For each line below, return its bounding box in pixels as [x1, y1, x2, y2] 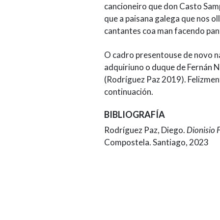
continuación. [104, 86, 153, 97]
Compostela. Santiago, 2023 [104, 137, 209, 147]
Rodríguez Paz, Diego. [104, 125, 187, 135]
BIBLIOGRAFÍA [104, 109, 165, 120]
